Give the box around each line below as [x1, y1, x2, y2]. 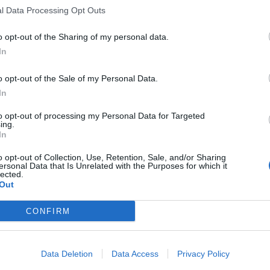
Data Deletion [40, 249, 93, 259]
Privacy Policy [177, 249, 230, 259]
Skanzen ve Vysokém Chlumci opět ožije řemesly [39, 132, 233, 143]
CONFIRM [25, 206, 71, 216]
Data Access [111, 249, 159, 259]
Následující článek [172, 116, 233, 125]
